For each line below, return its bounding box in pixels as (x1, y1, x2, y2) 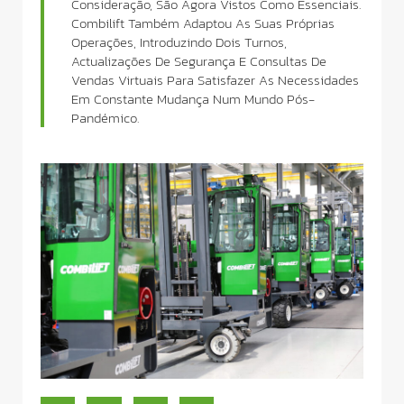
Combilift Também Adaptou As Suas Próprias (71, 13, 335, 33)
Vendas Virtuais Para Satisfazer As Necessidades (71, 69, 359, 90)
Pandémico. (71, 107, 139, 128)
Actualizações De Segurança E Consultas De (71, 50, 326, 71)
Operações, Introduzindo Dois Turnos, (71, 32, 287, 52)
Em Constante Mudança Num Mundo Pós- (71, 88, 315, 109)
